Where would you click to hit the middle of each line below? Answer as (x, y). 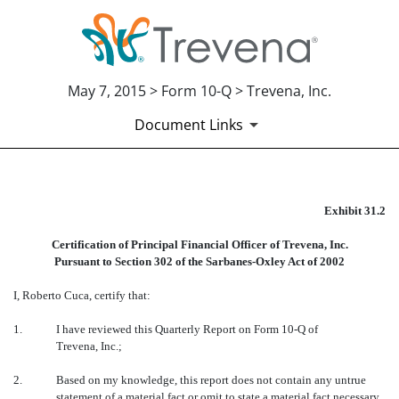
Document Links (189, 125)
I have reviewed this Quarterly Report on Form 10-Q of (187, 330)
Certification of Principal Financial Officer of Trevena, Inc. (199, 245)
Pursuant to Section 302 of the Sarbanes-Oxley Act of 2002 (199, 262)
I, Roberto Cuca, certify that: (82, 296)
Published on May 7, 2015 (99, 252)
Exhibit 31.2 (355, 211)
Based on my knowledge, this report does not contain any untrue (211, 380)
